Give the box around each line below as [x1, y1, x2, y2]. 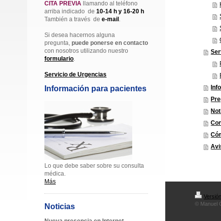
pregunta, [44, 39, 72, 46]
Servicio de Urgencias [44, 71, 107, 78]
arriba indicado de [44, 8, 96, 15]
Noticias [44, 202, 75, 211]
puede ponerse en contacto [72, 39, 148, 46]
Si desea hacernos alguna [44, 32, 115, 38]
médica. [44, 170, 66, 177]
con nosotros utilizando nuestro [44, 47, 128, 54]
